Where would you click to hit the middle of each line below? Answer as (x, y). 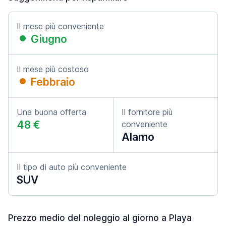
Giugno (49, 39)
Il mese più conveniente (60, 26)
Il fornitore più (147, 112)
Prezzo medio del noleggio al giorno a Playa (100, 218)
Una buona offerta (51, 112)
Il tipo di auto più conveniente (72, 167)
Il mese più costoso (53, 69)
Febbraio (53, 82)
